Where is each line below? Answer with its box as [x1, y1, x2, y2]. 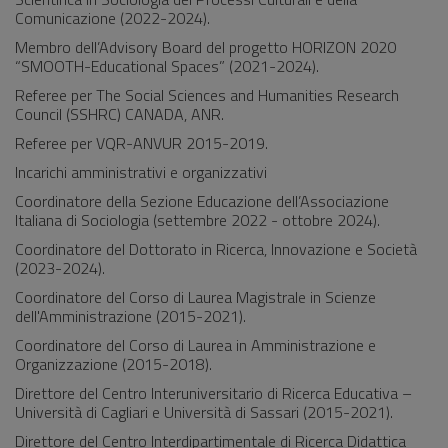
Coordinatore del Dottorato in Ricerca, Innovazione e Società [15, 237, 417, 261]
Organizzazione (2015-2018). [15, 352, 212, 376]
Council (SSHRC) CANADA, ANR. [15, 102, 224, 126]
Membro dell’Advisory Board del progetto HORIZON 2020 [15, 35, 396, 59]
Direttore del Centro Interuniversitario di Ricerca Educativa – [15, 381, 412, 405]
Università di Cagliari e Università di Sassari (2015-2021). [15, 400, 393, 424]
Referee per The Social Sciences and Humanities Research [15, 83, 399, 107]
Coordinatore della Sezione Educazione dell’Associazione [15, 189, 389, 213]
